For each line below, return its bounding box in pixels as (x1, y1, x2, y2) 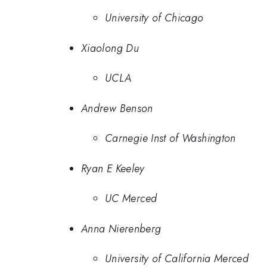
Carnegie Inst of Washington (105, 131, 236, 147)
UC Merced (105, 191, 157, 207)
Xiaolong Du (81, 40, 139, 56)
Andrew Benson (81, 100, 153, 116)
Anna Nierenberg (81, 221, 162, 237)
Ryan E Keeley (81, 160, 145, 176)
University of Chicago (105, 10, 204, 26)
